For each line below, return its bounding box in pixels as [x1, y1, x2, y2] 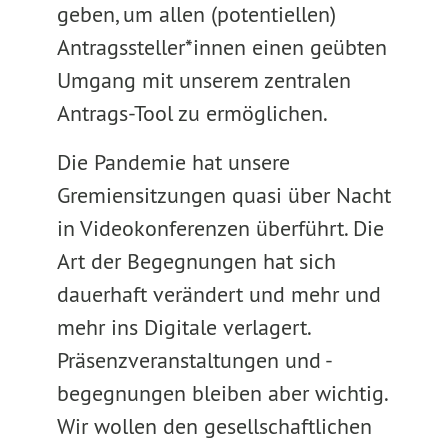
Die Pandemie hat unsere [56, 148, 290, 176]
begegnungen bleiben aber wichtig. [56, 379, 387, 407]
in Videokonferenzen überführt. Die [56, 214, 384, 242]
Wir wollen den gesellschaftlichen [56, 412, 372, 440]
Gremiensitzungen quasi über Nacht [56, 181, 391, 209]
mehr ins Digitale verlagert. [56, 313, 310, 341]
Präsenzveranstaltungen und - [56, 346, 333, 374]
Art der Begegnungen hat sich [56, 247, 336, 275]
